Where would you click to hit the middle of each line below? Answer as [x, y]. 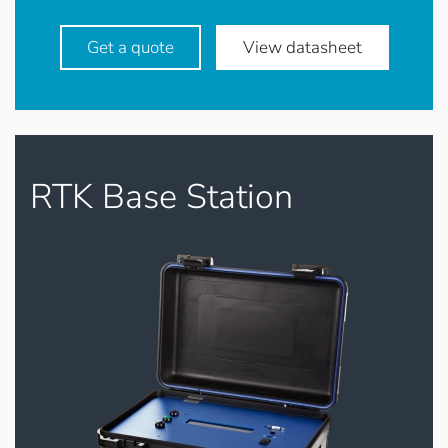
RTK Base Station [161, 196]
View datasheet [302, 47]
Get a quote [130, 47]
